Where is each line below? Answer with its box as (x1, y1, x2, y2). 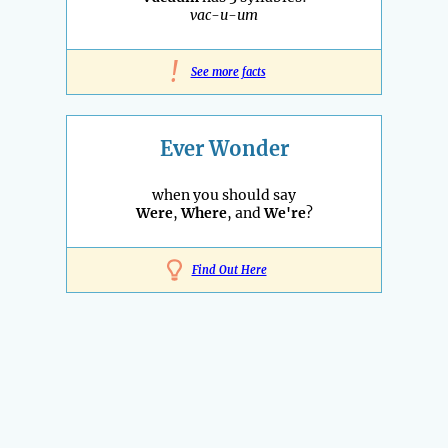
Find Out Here (191, 263, 267, 278)
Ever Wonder (159, 136, 289, 162)
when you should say (152, 186, 296, 205)
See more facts (190, 65, 266, 80)
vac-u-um (190, 6, 258, 25)
